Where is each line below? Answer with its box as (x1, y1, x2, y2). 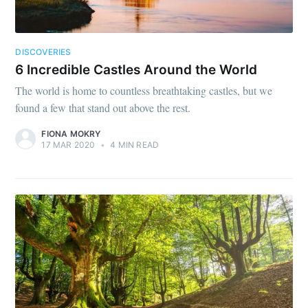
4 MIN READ (108, 140, 159, 151)
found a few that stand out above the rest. (15, 100, 191, 115)
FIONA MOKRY (41, 129, 101, 140)
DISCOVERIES (15, 47, 71, 58)
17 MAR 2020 (41, 140, 96, 151)
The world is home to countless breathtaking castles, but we (15, 83, 273, 98)
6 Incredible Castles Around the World (15, 61, 258, 78)
